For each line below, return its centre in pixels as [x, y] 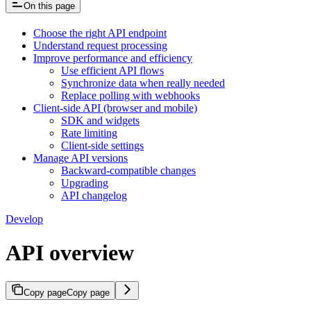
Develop [24, 219]
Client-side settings [102, 145]
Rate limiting [89, 133]
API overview [70, 253]
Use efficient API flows [112, 70]
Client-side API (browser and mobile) [115, 108]
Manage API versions [81, 158]
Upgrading [85, 183]
